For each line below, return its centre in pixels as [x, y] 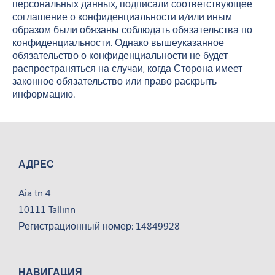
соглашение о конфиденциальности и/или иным [122, 16]
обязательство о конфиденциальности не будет [120, 55]
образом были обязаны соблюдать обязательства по [132, 29]
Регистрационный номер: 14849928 [99, 226]
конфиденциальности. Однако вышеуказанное [118, 42]
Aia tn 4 [35, 193]
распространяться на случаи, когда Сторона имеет [127, 68]
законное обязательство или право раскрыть [114, 80]
